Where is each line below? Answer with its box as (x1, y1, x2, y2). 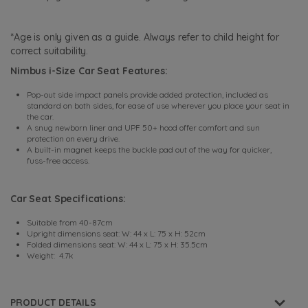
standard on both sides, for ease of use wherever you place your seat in (27, 100, 289, 111)
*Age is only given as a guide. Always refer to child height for (10, 30, 280, 43)
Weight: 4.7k (27, 250, 74, 261)
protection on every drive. (27, 133, 120, 144)
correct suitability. (10, 44, 91, 57)
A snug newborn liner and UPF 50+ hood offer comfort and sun (27, 122, 260, 133)
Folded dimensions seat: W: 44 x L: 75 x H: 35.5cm (27, 239, 208, 250)
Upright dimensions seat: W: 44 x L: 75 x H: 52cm (27, 228, 206, 239)
